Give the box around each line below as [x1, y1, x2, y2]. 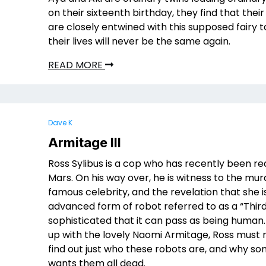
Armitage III [48, 135, 121, 150]
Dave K [48, 118, 72, 128]
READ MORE [48, 58, 105, 72]
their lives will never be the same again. [48, 34, 230, 48]
